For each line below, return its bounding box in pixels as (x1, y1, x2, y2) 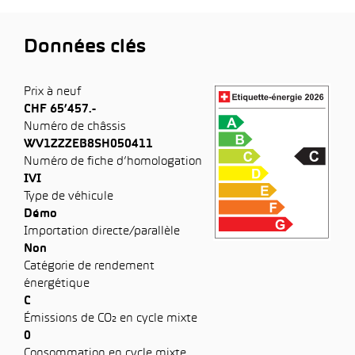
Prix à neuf (24, 86, 81, 97)
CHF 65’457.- (24, 104, 96, 115)
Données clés (24, 39, 146, 56)
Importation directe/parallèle (24, 226, 180, 237)
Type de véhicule (24, 191, 113, 202)
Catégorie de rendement (24, 261, 155, 272)
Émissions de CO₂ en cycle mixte (24, 313, 197, 324)
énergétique (24, 278, 90, 289)
